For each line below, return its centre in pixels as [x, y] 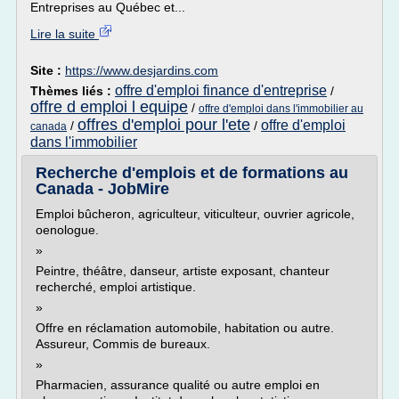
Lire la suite [65, 34]
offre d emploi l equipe [109, 107]
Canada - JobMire [102, 189]
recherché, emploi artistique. [116, 287]
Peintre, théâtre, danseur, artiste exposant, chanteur [183, 271]
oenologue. [67, 230]
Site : [48, 70]
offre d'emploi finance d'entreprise [221, 90]
